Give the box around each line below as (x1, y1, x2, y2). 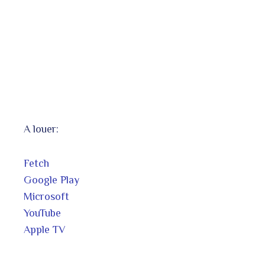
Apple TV (24, 224, 66, 235)
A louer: (24, 123, 59, 135)
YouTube (24, 207, 61, 219)
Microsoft (24, 190, 69, 202)
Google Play (24, 174, 79, 186)
